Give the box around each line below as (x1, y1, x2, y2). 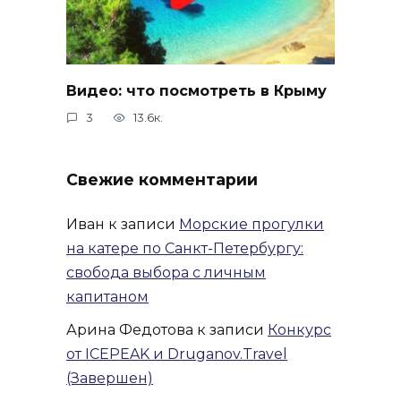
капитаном (66, 288, 149, 306)
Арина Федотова (66, 321, 193, 339)
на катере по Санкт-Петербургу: (66, 240, 303, 258)
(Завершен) (66, 370, 153, 388)
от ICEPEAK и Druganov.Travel (66, 346, 287, 363)
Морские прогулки (179, 216, 324, 234)
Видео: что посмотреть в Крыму (66, 81, 327, 99)
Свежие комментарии (66, 169, 258, 189)
